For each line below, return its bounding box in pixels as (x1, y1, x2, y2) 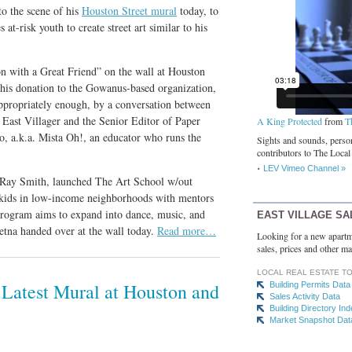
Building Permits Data (269, 280, 350, 290)
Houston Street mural (82, 3, 177, 18)
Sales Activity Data (269, 291, 340, 302)
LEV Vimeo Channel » (263, 163, 346, 173)
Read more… (157, 223, 216, 238)
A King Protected (257, 114, 322, 127)
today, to (177, 3, 218, 18)
